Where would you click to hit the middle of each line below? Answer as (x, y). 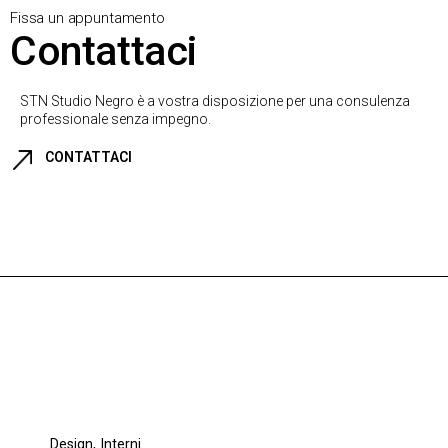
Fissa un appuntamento (87, 17)
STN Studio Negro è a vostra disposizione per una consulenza (215, 100)
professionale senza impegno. (115, 118)
